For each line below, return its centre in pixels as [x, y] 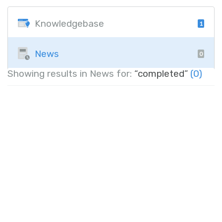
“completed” [161, 74]
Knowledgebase [69, 23]
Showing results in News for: [71, 74]
